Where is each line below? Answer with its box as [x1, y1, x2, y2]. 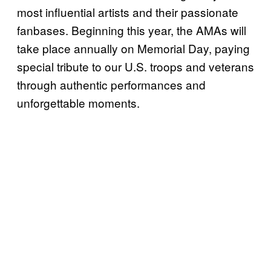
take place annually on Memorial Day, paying [17, 40, 250, 57]
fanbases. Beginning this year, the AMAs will [17, 22, 246, 39]
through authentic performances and [17, 76, 206, 93]
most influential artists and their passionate [17, 4, 238, 21]
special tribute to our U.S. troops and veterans [17, 58, 254, 75]
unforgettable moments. [17, 94, 140, 111]
